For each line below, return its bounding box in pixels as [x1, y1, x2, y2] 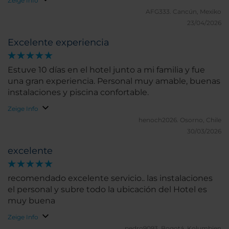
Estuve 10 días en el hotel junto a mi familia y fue [8, 65, 205, 75]
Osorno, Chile [180, 116, 221, 124]
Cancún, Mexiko [173, 8, 221, 16]
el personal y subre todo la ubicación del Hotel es [8, 185, 207, 195]
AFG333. [146, 8, 173, 16]
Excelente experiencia [8, 37, 109, 49]
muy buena [8, 196, 55, 206]
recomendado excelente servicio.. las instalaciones [8, 173, 213, 184]
